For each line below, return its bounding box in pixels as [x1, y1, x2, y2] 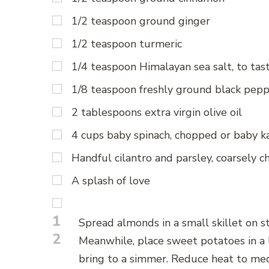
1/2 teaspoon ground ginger [71, 13, 210, 28]
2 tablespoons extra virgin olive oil [71, 104, 242, 119]
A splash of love [71, 173, 150, 188]
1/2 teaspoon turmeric [71, 36, 182, 51]
